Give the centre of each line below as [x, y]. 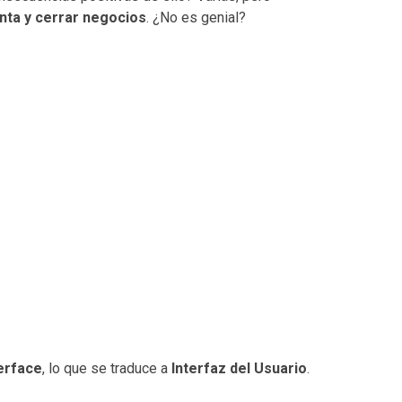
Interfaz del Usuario [239, 368]
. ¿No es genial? [196, 17]
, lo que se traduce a [107, 368]
